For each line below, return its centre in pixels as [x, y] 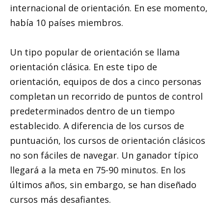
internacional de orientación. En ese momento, [109, 8]
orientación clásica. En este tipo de [83, 67]
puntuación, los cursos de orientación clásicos [108, 141]
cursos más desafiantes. [60, 200]
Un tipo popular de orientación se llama [95, 52]
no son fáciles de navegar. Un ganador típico [104, 155]
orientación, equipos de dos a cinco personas [106, 82]
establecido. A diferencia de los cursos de [97, 126]
